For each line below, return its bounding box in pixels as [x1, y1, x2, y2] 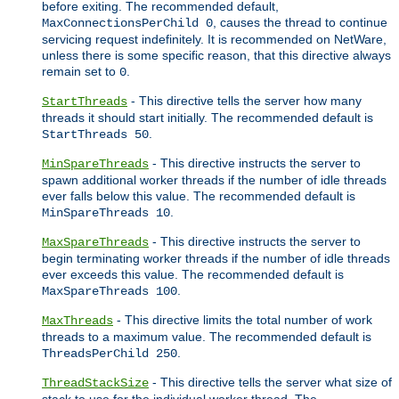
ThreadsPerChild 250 [42, 346, 177, 361]
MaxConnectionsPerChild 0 [42, 15, 213, 30]
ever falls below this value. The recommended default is [42, 188, 355, 203]
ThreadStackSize [42, 375, 149, 390]
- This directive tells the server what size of [149, 374, 392, 389]
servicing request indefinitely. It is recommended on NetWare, [42, 31, 387, 46]
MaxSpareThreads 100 [42, 283, 177, 298]
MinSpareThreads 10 [42, 205, 170, 220]
